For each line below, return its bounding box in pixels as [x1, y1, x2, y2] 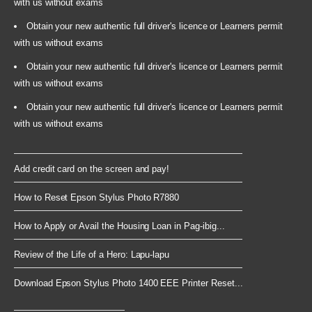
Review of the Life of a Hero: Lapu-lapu [14, 249, 170, 260]
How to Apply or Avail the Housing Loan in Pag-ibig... [14, 220, 225, 231]
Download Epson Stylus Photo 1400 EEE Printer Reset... [14, 277, 243, 288]
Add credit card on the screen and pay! [14, 163, 170, 174]
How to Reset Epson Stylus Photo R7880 [14, 192, 180, 203]
